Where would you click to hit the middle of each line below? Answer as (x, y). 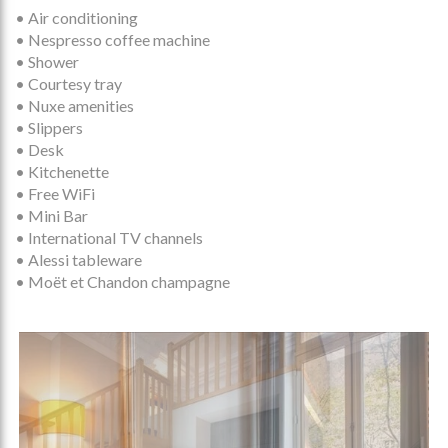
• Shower (47, 61)
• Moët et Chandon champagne (122, 281)
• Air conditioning (76, 17)
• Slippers (49, 127)
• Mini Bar (51, 215)
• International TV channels (109, 237)
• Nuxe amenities (74, 105)
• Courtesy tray (68, 83)
